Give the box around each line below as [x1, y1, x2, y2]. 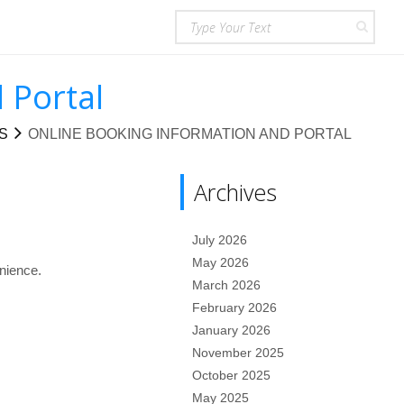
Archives [194, 177, 278, 207]
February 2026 [192, 300, 278, 315]
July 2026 [192, 233, 248, 247]
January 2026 [192, 323, 271, 337]
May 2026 [192, 255, 250, 270]
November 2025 [192, 345, 285, 360]
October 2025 [192, 368, 271, 382]
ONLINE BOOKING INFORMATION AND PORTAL [27, 126, 352, 142]
